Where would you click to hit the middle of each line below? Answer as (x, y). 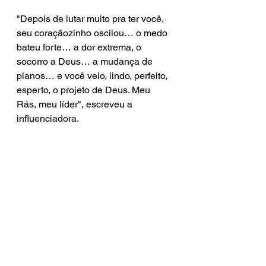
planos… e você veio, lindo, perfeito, (93, 76)
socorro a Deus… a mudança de (86, 61)
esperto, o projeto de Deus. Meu (85, 90)
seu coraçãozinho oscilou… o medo (93, 33)
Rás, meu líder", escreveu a (76, 104)
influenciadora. (49, 118)
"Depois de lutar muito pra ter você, (91, 19)
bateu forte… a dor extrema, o (80, 47)
